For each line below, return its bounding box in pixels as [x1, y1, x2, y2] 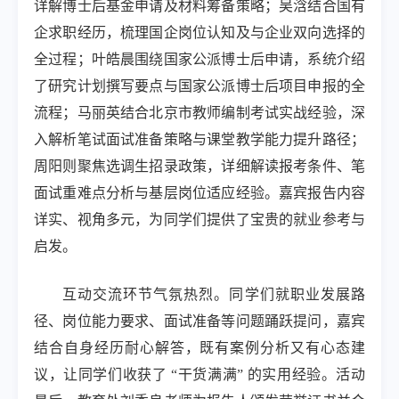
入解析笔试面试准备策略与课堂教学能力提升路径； [34, 132, 365, 147]
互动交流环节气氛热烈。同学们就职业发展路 [61, 287, 365, 302]
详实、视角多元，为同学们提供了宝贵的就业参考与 [34, 212, 365, 227]
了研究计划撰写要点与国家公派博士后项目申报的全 [34, 78, 365, 94]
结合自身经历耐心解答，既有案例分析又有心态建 [34, 340, 365, 355]
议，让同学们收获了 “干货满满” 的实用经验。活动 [34, 367, 365, 382]
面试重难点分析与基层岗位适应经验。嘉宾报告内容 [34, 185, 365, 200]
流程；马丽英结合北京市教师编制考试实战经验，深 [34, 105, 365, 120]
